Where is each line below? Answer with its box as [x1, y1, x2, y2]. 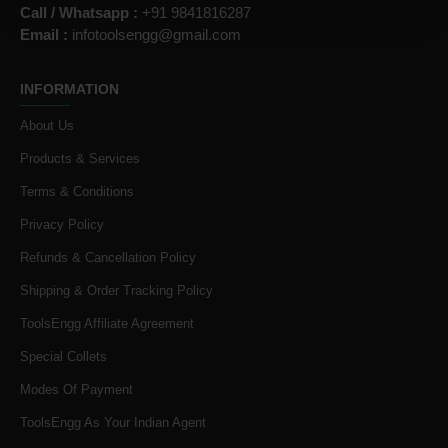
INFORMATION [20, 81, 119, 97]
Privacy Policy [20, 217, 104, 232]
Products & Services [20, 151, 140, 166]
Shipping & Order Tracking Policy [20, 283, 213, 298]
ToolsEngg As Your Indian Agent [20, 415, 206, 430]
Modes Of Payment [20, 382, 133, 397]
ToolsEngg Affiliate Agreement [20, 316, 194, 331]
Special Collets [20, 349, 107, 364]
